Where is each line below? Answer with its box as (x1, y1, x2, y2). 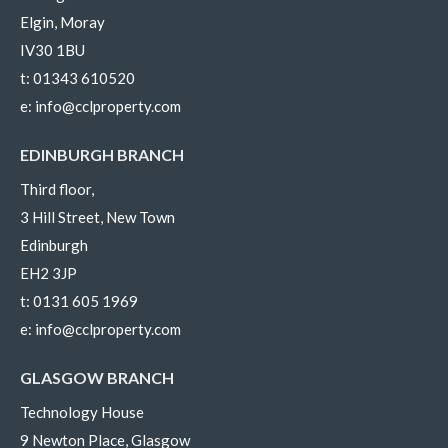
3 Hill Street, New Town (20, 207, 175, 226)
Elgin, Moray (20, 12, 105, 31)
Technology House (20, 402, 144, 421)
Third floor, (20, 179, 94, 198)
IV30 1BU (20, 40, 85, 59)
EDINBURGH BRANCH (20, 144, 184, 164)
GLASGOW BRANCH (20, 367, 174, 387)
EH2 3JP (20, 263, 77, 282)
